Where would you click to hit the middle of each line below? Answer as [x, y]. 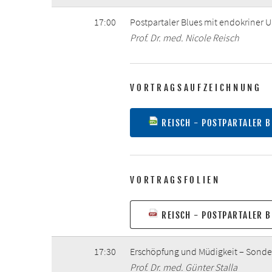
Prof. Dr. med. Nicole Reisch [185, 37]
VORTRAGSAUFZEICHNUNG [196, 88]
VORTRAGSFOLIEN [175, 180]
